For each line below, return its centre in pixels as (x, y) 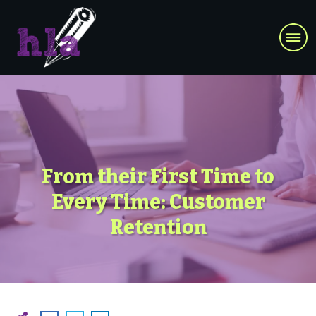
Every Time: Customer (158, 202)
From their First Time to (158, 177)
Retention (158, 228)
